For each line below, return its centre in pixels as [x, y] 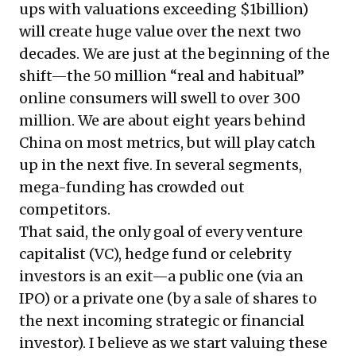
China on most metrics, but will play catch [167, 142]
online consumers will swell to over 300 [160, 98]
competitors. [65, 209]
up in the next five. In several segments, [161, 164]
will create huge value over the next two [160, 31]
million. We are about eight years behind [163, 120]
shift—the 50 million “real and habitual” [162, 75]
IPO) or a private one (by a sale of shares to [168, 298]
